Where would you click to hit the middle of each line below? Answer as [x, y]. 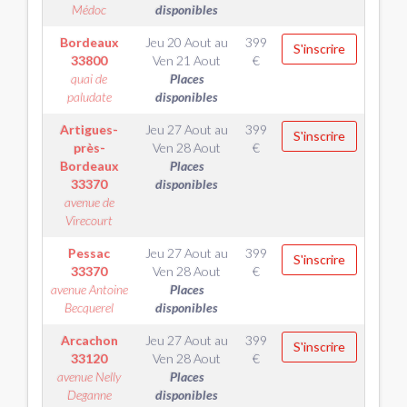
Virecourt [89, 220]
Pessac [89, 253]
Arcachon [89, 340]
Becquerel [89, 308]
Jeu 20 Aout [179, 42]
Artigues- [89, 129]
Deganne [89, 395]
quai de [89, 79]
